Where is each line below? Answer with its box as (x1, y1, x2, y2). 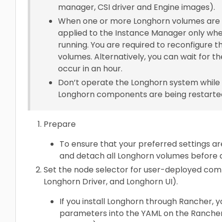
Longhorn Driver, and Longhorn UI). (44, 175, 178, 187)
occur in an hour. (58, 62, 122, 74)
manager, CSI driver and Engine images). (58, 1, 215, 13)
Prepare (44, 118, 76, 130)
